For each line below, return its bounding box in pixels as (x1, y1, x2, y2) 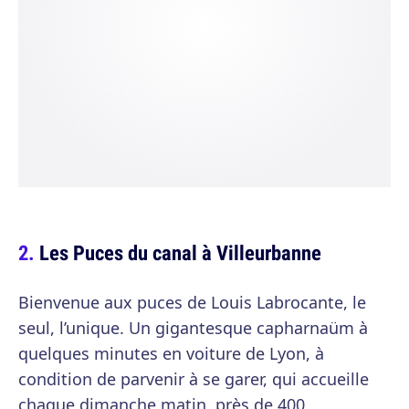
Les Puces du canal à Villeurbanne (39, 238, 321, 267)
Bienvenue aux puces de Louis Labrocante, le (18, 291, 366, 314)
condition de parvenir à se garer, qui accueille (18, 368, 369, 391)
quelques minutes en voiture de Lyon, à (18, 342, 324, 365)
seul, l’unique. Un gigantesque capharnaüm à (18, 317, 368, 340)
